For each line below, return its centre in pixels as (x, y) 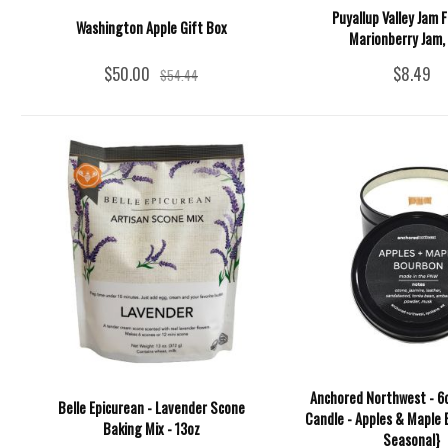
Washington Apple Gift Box (151, 28)
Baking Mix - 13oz (151, 428)
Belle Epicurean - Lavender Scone (151, 407)
